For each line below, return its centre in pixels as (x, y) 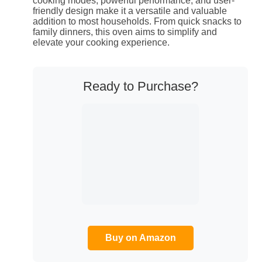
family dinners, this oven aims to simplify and (125, 32)
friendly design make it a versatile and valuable (130, 11)
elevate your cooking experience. (101, 42)
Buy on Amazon (140, 238)
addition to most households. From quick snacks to (137, 21)
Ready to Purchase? (140, 86)
